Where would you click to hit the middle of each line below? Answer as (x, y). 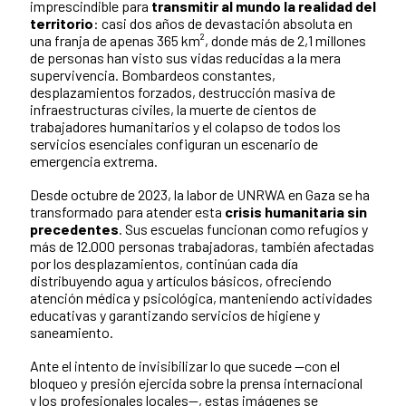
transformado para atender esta (127, 212)
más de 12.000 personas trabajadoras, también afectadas (202, 246)
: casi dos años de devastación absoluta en (223, 24)
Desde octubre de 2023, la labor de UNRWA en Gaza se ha (200, 195)
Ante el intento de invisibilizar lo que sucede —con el (185, 366)
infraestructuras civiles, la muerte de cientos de (173, 110)
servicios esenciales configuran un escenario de (174, 144)
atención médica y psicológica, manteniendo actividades (201, 298)
